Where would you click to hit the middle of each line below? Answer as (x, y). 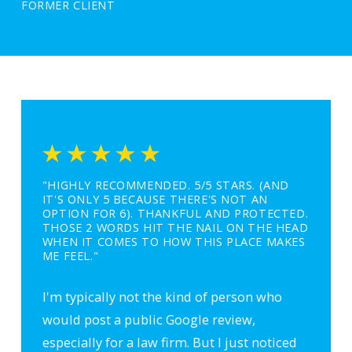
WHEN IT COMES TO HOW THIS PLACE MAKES (174, 242)
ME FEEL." (70, 256)
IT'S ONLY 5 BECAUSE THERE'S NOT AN (155, 199)
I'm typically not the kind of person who (162, 296)
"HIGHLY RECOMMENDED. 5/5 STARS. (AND (165, 185)
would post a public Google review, (148, 319)
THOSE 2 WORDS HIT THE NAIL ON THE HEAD (175, 227)
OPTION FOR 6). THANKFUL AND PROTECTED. (175, 213)
